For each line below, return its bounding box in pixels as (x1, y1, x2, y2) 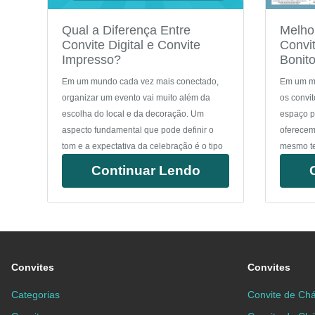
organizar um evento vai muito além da (62, 94, 211, 103)
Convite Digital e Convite (62, 38, 201, 53)
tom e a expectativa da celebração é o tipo (62, 142, 224, 151)
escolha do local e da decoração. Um (62, 110, 205, 119)
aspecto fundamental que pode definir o (62, 126, 214, 135)
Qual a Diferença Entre (62, 23, 191, 38)
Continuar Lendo (91, 163, 200, 179)
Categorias (11, 289, 60, 301)
